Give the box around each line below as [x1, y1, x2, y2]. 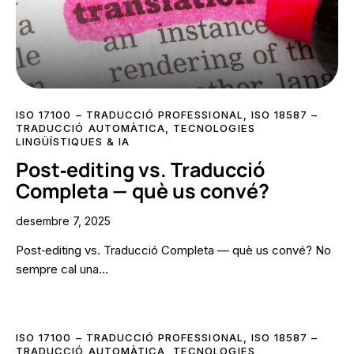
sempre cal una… [16, 262, 108, 277]
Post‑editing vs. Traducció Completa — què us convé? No [16, 243, 331, 258]
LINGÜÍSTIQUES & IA [16, 135, 130, 149]
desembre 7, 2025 [16, 214, 111, 228]
